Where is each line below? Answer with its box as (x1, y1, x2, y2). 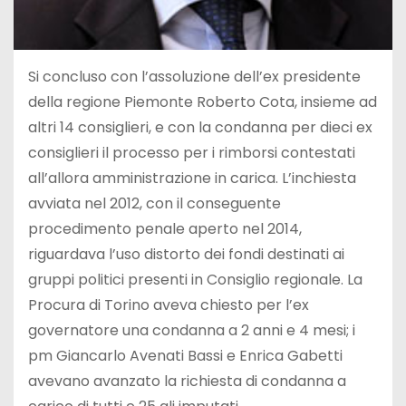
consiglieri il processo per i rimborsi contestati (28, 141, 355, 163)
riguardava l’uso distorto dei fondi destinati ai (28, 243, 344, 265)
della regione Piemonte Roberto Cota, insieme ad (28, 91, 377, 112)
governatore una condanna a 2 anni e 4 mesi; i (28, 319, 355, 341)
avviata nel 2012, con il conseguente (28, 192, 281, 214)
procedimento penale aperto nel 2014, (28, 217, 302, 239)
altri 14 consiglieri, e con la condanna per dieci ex (28, 116, 372, 138)
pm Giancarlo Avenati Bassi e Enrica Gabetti (28, 344, 343, 366)
